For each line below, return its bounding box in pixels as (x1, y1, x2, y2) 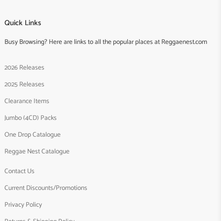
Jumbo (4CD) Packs (4, 112, 57, 124)
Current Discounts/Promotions (4, 183, 87, 194)
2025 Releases (4, 79, 44, 90)
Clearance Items (4, 96, 49, 107)
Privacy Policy (4, 199, 42, 211)
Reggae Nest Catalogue (4, 146, 70, 157)
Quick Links (4, 16, 41, 29)
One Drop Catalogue (4, 129, 61, 141)
